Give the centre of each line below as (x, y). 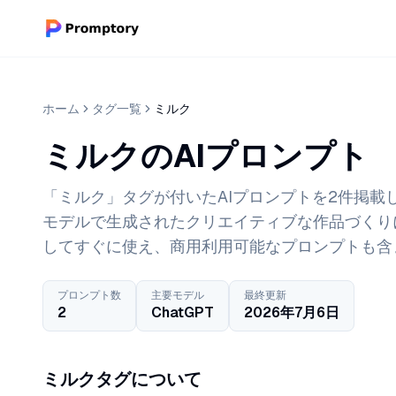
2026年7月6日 (292, 312)
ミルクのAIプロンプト (206, 156)
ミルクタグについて (122, 379)
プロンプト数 (89, 295)
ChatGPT (183, 312)
